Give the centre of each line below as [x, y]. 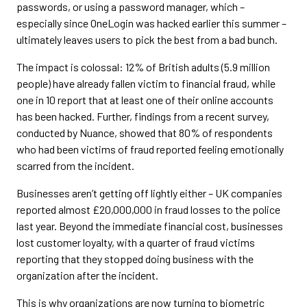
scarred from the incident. [75, 165]
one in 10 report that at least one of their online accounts [145, 100]
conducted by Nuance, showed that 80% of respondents [145, 133]
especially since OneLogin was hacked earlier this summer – [151, 23]
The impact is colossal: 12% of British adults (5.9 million [143, 67]
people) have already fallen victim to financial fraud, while [146, 83]
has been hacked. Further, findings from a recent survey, [143, 116]
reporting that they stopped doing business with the [135, 259]
